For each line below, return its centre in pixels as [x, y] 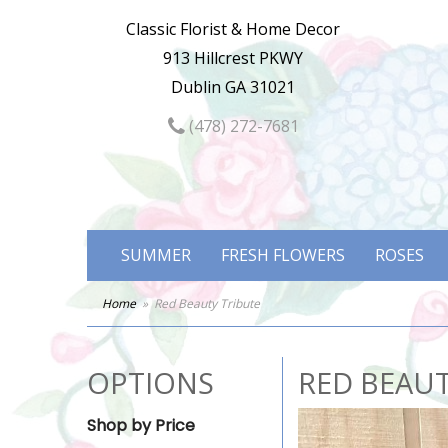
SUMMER [156, 255]
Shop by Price [141, 425]
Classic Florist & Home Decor [233, 29]
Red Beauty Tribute [207, 303]
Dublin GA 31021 [233, 87]
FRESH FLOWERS [283, 255]
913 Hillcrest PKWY [233, 58]
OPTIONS [150, 382]
